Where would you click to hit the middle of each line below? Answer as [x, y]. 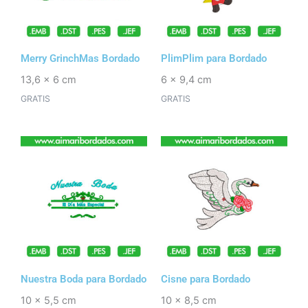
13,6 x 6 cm [48, 80]
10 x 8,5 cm [189, 300]
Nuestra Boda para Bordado [84, 279]
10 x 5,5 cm [48, 300]
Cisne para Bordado [206, 279]
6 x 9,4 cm [186, 80]
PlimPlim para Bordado [214, 59]
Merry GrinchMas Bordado [80, 59]
